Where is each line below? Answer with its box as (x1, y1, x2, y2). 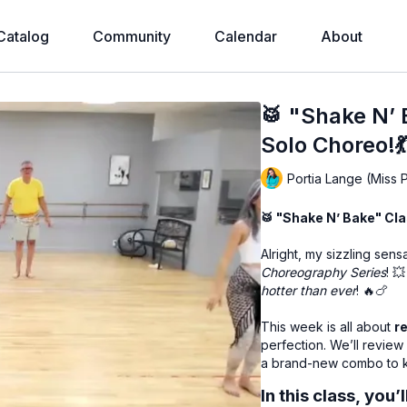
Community (92, 27, 171, 45)
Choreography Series (261, 264, 387, 280)
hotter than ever (261, 283, 357, 298)
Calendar (213, 27, 277, 45)
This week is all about (261, 319, 395, 334)
